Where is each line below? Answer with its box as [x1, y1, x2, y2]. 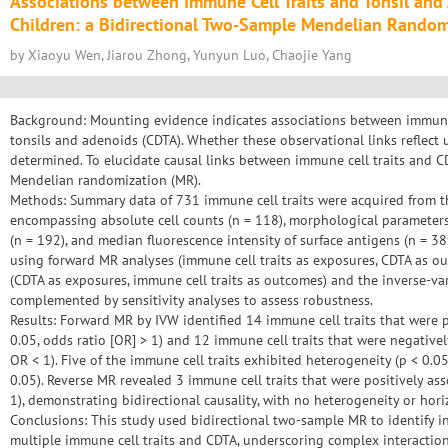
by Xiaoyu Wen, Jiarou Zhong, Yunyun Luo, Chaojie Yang [10, 46, 352, 64]
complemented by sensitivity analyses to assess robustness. [10, 291, 373, 309]
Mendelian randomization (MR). [10, 171, 201, 189]
